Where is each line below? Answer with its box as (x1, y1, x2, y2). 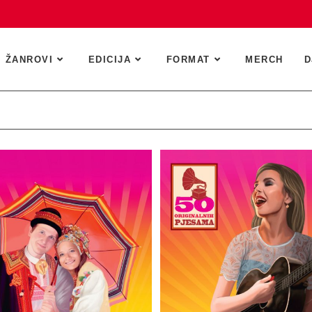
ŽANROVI (5, 54, 54, 65)
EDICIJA (88, 54, 132, 65)
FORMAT (166, 54, 210, 65)
